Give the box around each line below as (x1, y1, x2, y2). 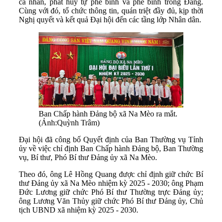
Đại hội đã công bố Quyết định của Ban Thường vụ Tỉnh (19, 135, 203, 144)
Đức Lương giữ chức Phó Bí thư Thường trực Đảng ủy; (19, 187, 203, 196)
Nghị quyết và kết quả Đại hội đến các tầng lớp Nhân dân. (19, 15, 201, 24)
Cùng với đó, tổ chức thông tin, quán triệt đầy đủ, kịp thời (19, 6, 203, 15)
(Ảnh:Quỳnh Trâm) (39, 118, 100, 127)
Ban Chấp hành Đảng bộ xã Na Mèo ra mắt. (39, 109, 177, 118)
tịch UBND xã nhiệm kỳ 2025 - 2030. (19, 205, 138, 214)
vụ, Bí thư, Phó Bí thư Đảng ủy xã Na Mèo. (19, 153, 157, 162)
